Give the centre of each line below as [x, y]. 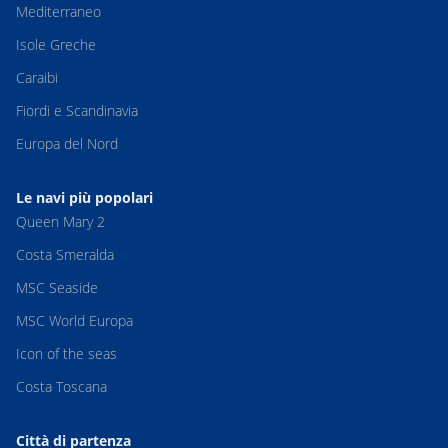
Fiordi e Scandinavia [77, 111]
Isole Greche [56, 45]
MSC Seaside [57, 288]
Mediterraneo [58, 12]
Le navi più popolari [84, 198]
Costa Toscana [61, 387]
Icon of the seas [66, 354]
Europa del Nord [67, 144]
